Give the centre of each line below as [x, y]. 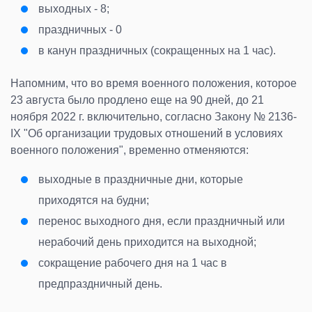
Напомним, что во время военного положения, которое [154, 83]
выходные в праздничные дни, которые [141, 179]
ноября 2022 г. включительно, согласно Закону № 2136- [154, 116]
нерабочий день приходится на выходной [146, 242]
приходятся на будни [92, 200]
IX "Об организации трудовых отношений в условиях [147, 133]
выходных [65, 8]
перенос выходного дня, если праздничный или [162, 221]
